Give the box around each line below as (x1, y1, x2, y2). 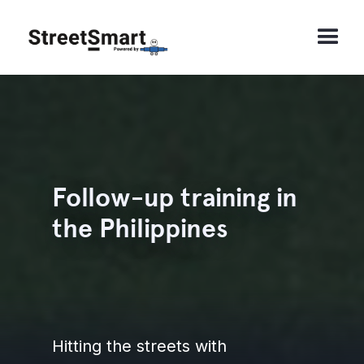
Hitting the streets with (52, 336, 227, 357)
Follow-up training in (52, 181, 297, 214)
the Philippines (52, 212, 228, 245)
